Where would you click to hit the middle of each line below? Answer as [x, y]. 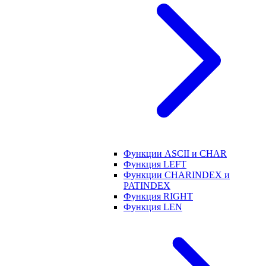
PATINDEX [147, 186]
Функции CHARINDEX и [177, 175]
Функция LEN [153, 207]
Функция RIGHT [158, 196]
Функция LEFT [155, 164]
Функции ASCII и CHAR [175, 153]
